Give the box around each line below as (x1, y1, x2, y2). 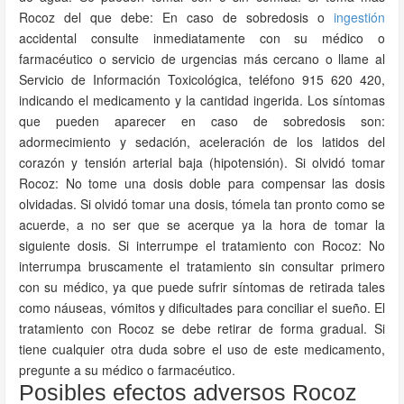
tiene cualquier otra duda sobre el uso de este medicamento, (19, 340, 385, 358)
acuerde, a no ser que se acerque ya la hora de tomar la (19, 216, 385, 234)
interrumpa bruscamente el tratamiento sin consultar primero (19, 257, 385, 275)
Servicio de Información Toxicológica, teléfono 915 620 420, (19, 70, 385, 88)
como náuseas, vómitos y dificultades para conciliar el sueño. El (19, 298, 385, 317)
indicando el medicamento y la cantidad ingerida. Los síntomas (19, 91, 385, 109)
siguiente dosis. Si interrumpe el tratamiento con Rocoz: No (19, 236, 385, 254)
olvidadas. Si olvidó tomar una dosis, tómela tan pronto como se (19, 195, 385, 213)
